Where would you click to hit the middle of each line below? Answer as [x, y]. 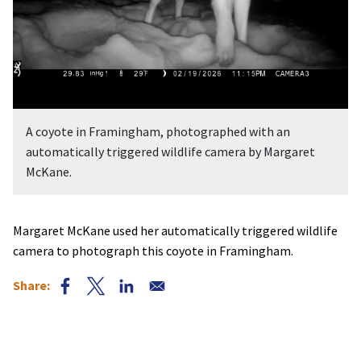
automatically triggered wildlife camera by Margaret [170, 151]
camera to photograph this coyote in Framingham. [153, 250]
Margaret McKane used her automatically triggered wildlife [175, 230]
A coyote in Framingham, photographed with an [158, 131]
